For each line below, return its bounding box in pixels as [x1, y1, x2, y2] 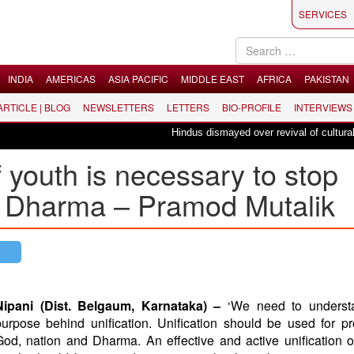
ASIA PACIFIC [108, 72, 168, 85]
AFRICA [257, 72, 292, 85]
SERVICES [299, 7, 347, 21]
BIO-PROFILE [222, 100, 281, 114]
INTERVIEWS [294, 100, 352, 114]
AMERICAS [46, 72, 96, 85]
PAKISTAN [304, 72, 349, 85]
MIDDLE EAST [181, 72, 244, 85]
